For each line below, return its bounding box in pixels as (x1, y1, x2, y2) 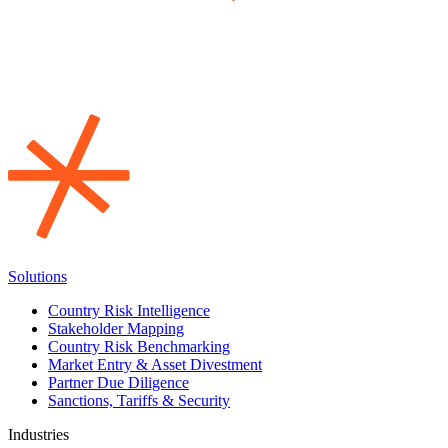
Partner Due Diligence (48, 374, 189, 392)
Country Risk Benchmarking (48, 338, 230, 356)
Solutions (8, 268, 67, 286)
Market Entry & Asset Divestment (48, 356, 262, 374)
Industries (8, 426, 69, 444)
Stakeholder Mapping (48, 320, 184, 338)
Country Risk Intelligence (48, 302, 210, 320)
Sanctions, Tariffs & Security (48, 392, 230, 410)
